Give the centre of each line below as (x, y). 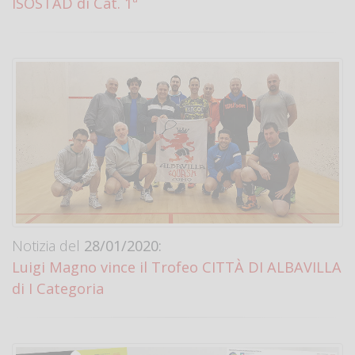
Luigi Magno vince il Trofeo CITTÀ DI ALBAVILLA (177, 267)
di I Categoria (58, 289)
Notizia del (46, 246)
